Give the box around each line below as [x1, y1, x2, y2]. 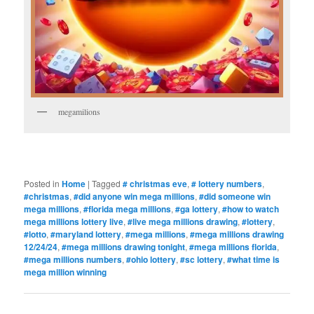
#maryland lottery [50, 228, 122, 241]
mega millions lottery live [24, 215, 124, 228]
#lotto [24, 228, 47, 241]
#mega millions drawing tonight [62, 240, 186, 254]
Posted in [24, 177, 60, 190]
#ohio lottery [126, 253, 177, 266]
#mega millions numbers [24, 253, 123, 266]
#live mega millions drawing [128, 215, 238, 228]
